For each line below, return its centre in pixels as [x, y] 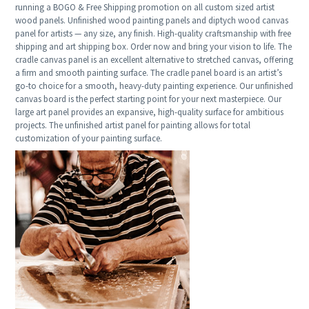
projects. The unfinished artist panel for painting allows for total [133, 126]
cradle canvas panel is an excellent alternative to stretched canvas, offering [154, 60]
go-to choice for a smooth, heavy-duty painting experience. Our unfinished [154, 86]
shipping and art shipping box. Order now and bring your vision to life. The [154, 47]
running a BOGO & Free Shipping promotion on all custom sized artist [145, 8]
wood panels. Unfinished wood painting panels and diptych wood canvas [152, 21]
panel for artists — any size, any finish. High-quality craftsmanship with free [153, 34]
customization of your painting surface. [89, 139]
